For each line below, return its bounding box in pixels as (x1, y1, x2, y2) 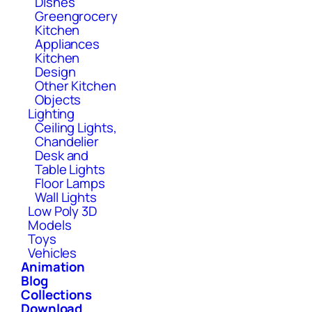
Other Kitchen (35, 76, 116, 95)
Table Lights (35, 159, 105, 178)
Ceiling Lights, (35, 118, 117, 136)
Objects (35, 90, 81, 109)
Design (35, 62, 76, 81)
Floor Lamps (35, 173, 105, 192)
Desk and (35, 146, 89, 164)
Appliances (35, 34, 100, 53)
